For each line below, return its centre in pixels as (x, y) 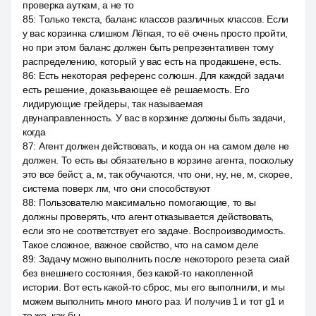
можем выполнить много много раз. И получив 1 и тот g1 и (153, 301)
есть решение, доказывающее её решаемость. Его (136, 90)
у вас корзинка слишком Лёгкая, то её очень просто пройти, (156, 33)
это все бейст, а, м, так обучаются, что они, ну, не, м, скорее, (158, 174)
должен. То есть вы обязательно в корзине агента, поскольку (158, 160)
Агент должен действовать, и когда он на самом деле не (164, 146)
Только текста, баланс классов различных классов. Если (164, 19)
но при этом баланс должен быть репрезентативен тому (148, 47)
